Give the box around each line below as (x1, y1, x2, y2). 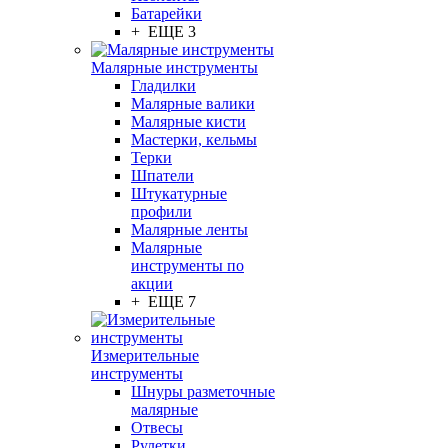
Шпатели (131, 167, 194, 184)
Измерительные (91, 347, 199, 364)
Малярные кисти (131, 113, 246, 130)
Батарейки (131, 5, 202, 22)
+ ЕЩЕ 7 (131, 293, 196, 310)
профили (131, 203, 192, 220)
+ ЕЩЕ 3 (131, 23, 196, 40)
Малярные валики (131, 95, 255, 112)
